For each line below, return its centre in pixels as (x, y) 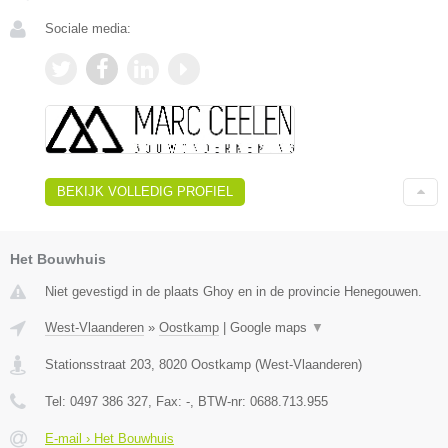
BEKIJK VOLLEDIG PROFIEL (145, 192)
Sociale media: (88, 28)
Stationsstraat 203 (98, 365)
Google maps (270, 328)
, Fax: (167, 402)
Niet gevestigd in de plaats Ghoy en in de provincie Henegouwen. (233, 292)
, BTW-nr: (220, 402)
